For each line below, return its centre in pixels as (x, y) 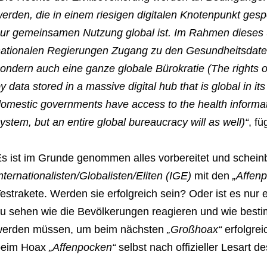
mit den (210, 176)
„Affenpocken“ (80, 248)
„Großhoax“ (194, 230)
